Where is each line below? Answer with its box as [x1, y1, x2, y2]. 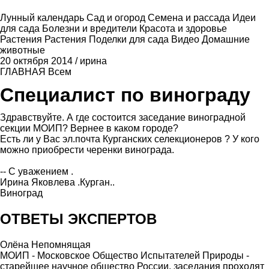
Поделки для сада [89, 34, 171, 44]
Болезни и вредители [42, 23, 139, 34]
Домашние [202, 34, 250, 44]
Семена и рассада [148, 13, 232, 23]
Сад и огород [86, 13, 148, 23]
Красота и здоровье [139, 23, 227, 34]
